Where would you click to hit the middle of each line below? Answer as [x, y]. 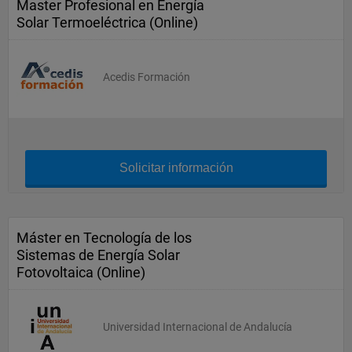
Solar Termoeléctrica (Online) [107, 22]
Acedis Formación [147, 77]
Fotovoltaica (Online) [81, 272]
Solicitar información [176, 168]
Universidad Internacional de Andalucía [198, 327]
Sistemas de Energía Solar [98, 255]
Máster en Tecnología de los [104, 238]
